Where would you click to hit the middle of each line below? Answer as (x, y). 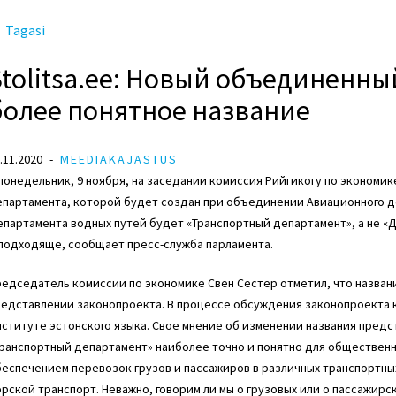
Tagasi (25, 30)
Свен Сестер (243, 283)
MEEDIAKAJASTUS (119, 159)
